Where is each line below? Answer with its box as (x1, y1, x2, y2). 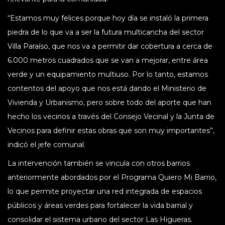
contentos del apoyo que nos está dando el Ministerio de (8, 83, 206, 93)
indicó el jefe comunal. (8, 140, 85, 149)
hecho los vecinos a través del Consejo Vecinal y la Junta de (8, 111, 214, 121)
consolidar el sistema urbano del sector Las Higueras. (8, 214, 192, 224)
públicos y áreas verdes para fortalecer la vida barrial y (8, 200, 193, 210)
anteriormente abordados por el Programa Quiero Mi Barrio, (8, 172, 216, 182)
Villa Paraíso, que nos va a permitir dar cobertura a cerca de (8, 41, 212, 51)
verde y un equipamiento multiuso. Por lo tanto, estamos (8, 69, 208, 79)
